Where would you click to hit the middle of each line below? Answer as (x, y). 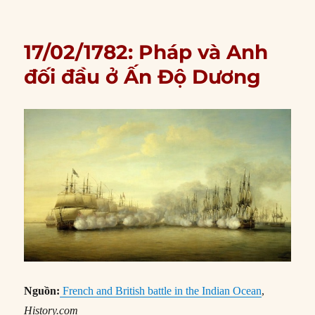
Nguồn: (42, 290)
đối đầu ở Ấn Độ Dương (143, 76)
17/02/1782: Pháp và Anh (146, 52)
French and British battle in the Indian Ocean (162, 290)
